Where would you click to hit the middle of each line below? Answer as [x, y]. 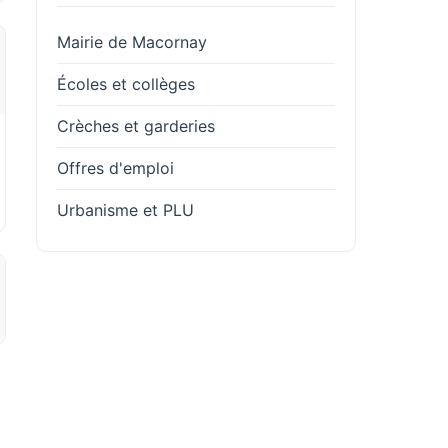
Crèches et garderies [136, 126]
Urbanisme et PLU [125, 210]
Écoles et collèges [126, 84]
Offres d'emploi [115, 168]
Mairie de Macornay [132, 42]
